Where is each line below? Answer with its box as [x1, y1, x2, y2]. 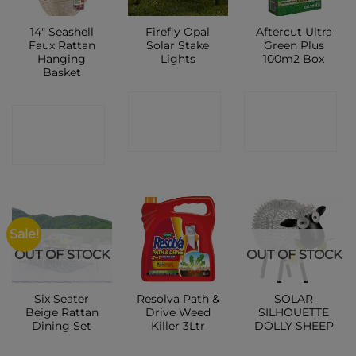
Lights [160, 52, 195, 65]
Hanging [37, 52, 87, 65]
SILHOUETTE [258, 306, 330, 319]
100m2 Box [263, 52, 325, 65]
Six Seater [34, 292, 90, 306]
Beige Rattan [25, 306, 99, 319]
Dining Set [32, 319, 92, 333]
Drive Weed [145, 306, 211, 319]
